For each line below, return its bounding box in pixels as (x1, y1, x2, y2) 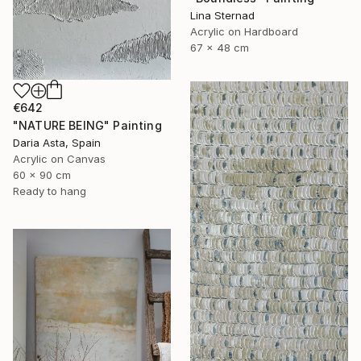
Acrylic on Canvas (13, 151, 106, 165)
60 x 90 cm (13, 168, 71, 181)
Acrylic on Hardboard (190, 25, 298, 39)
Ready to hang (13, 184, 86, 197)
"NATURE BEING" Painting (13, 118, 162, 132)
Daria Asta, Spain (13, 135, 101, 149)
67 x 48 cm (190, 41, 249, 55)
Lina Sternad (190, 9, 255, 23)
